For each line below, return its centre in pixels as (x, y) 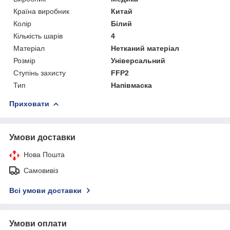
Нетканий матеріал (145, 48)
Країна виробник (41, 11)
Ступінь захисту (40, 73)
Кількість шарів (38, 36)
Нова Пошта (44, 154)
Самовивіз (41, 170)
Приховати (29, 103)
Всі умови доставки (45, 190)
